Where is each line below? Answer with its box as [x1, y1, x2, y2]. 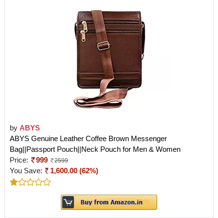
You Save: [10, 166, 44, 175]
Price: [10, 155, 30, 164]
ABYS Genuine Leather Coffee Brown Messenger [10, 134, 167, 143]
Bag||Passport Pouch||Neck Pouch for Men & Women [10, 145, 181, 153]
